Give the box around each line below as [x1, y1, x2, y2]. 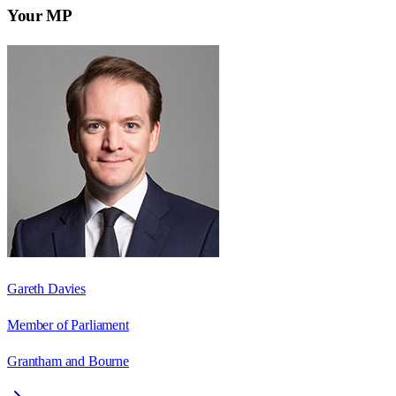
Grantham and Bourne [7, 353, 129, 369]
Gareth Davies [7, 280, 86, 296]
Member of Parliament [7, 316, 129, 332]
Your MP [7, 5, 72, 25]
